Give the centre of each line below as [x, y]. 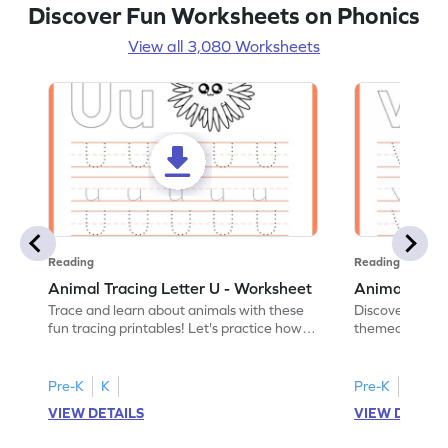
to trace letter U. [99, 345]
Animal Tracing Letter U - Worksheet [180, 287]
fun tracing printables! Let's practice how [175, 327]
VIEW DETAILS [96, 412]
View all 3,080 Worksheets [224, 45]
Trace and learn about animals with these [176, 309]
